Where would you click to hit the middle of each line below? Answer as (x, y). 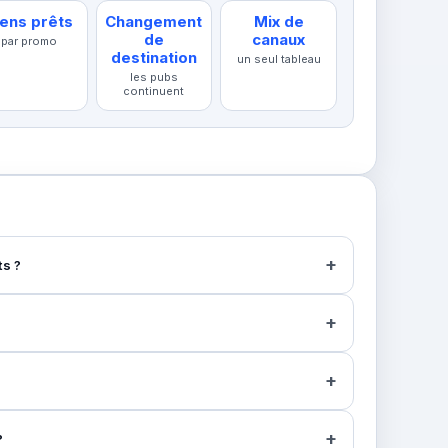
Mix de (278, 21)
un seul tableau (278, 59)
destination (153, 57)
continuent (154, 91)
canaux (279, 39)
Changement (154, 21)
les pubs (153, 77)
